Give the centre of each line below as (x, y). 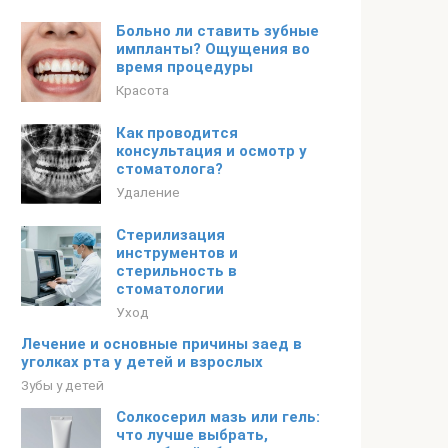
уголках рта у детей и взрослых (142, 362)
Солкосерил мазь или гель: (218, 417)
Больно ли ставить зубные (217, 31)
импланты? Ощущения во (213, 49)
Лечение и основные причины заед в (161, 344)
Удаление (148, 192)
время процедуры (184, 67)
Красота (142, 90)
